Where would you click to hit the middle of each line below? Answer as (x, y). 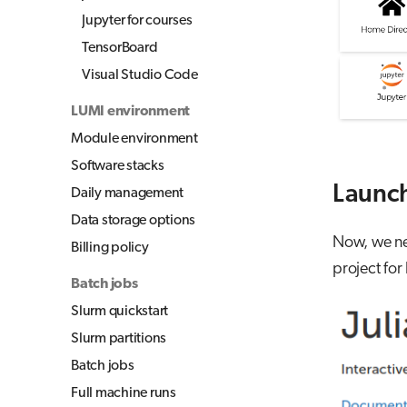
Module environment (134, 139)
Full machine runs (124, 393)
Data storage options (133, 220)
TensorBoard (120, 48)
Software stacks (118, 166)
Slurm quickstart (119, 311)
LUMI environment (130, 111)
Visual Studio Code (140, 75)
